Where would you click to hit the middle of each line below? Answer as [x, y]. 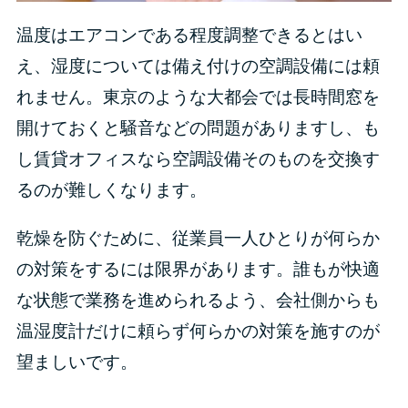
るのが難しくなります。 [111, 189]
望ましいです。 [76, 362]
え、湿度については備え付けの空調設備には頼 [198, 66]
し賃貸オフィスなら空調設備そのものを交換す [198, 158]
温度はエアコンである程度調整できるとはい [189, 35]
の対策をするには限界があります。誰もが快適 [198, 269]
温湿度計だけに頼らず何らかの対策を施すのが [198, 331]
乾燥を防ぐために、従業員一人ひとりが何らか [198, 238]
